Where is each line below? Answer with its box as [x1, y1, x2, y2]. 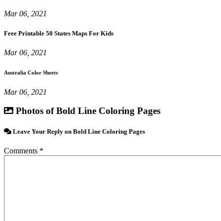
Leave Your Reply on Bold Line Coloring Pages [11, 127, 145, 135]
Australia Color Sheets [4, 69, 58, 75]
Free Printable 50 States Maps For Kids [4, 29, 113, 37]
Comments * [4, 146, 43, 155]
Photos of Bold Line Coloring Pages [13, 106, 160, 116]
